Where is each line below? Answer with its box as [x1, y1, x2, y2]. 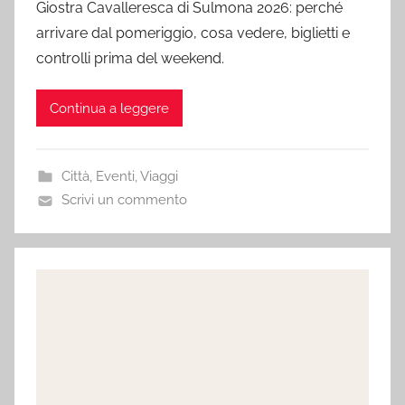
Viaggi [139, 168, 178, 185]
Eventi [95, 168, 135, 185]
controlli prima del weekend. [36, 50, 224, 68]
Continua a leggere [50, 99, 169, 117]
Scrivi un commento [61, 192, 187, 209]
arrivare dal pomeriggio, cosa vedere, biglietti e [36, 24, 350, 42]
